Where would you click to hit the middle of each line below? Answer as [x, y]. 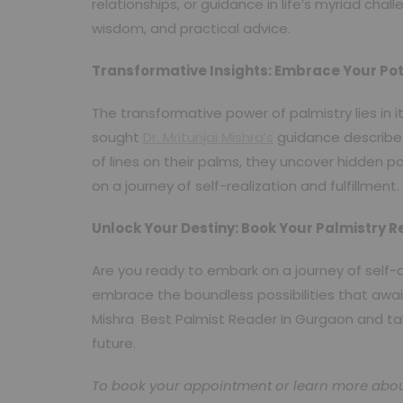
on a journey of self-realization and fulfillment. [246, 186]
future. [114, 343]
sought [117, 137]
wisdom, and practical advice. [191, 28]
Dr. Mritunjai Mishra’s [208, 137]
